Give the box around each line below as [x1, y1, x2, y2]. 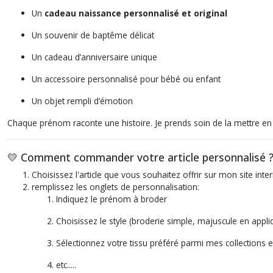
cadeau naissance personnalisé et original [44, 7, 227, 19]
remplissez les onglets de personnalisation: [32, 181, 199, 193]
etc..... [56, 259, 76, 271]
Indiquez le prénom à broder [56, 193, 167, 205]
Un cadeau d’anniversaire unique [32, 51, 157, 63]
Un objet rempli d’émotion [32, 95, 133, 107]
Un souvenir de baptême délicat [32, 29, 154, 41]
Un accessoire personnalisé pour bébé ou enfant [32, 73, 221, 85]
